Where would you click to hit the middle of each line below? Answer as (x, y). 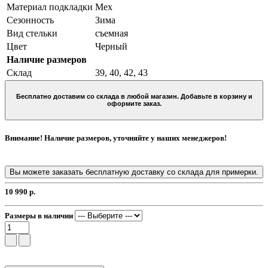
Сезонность (30, 20)
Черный (111, 46)
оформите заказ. (134, 104)
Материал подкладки (50, 7)
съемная (112, 33)
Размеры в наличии (39, 216)
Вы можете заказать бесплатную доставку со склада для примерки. (134, 172)
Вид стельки (32, 33)
